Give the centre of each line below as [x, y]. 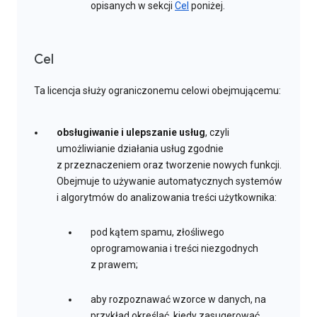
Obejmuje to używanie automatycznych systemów [169, 181]
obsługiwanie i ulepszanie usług [131, 133]
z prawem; [114, 265]
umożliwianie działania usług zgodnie [140, 149]
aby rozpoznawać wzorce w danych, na [178, 300]
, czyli [217, 133]
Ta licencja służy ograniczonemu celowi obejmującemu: [157, 91]
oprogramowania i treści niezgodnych [174, 249]
